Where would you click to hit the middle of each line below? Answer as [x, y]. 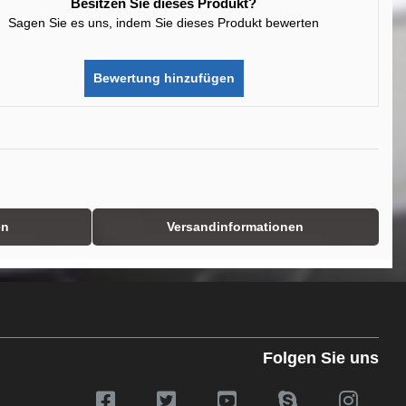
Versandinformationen [235, 227]
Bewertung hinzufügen [164, 78]
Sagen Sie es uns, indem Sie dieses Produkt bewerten [164, 23]
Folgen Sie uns [321, 358]
